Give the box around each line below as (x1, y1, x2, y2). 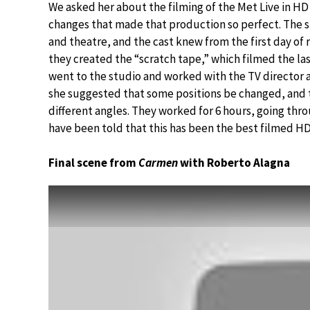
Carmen (138, 155, 178, 170)
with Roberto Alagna (178, 155, 290, 170)
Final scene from (48, 155, 138, 170)
